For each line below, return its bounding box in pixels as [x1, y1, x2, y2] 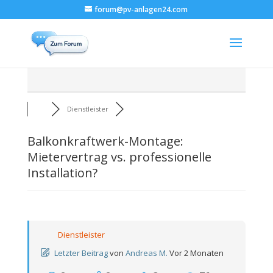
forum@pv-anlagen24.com [94, 4, 188, 15]
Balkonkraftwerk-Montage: [27, 133, 183, 149]
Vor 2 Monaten [169, 247, 224, 258]
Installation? [27, 165, 97, 181]
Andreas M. [125, 247, 168, 258]
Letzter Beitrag [54, 247, 108, 258]
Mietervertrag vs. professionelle [27, 149, 211, 165]
